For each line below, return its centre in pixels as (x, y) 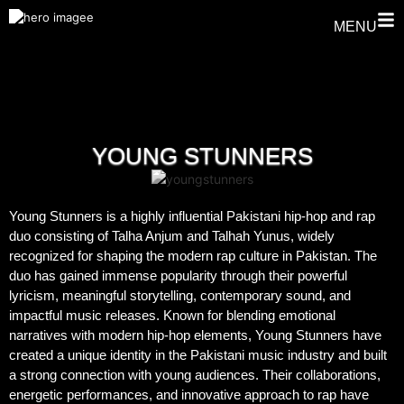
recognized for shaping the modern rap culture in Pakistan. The (193, 255)
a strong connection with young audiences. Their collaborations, (195, 374)
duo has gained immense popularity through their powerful (178, 275)
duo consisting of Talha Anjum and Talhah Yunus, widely (172, 235)
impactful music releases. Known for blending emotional (172, 315)
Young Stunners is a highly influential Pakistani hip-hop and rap (192, 216)
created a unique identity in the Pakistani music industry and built (198, 354)
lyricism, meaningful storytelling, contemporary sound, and (180, 295)
